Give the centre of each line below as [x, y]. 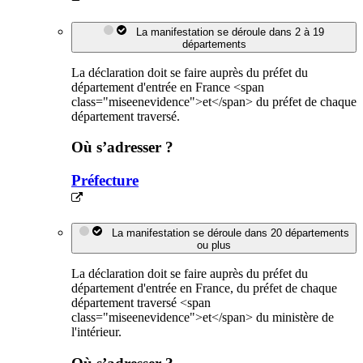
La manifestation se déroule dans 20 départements [227, 233]
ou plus [214, 245]
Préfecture [105, 181]
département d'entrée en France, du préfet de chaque [204, 288]
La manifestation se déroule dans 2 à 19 [227, 32]
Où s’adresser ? [122, 147]
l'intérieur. [96, 331]
